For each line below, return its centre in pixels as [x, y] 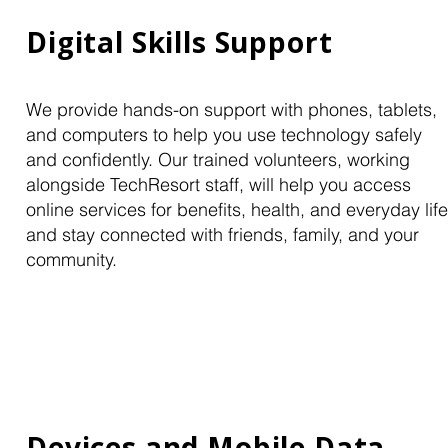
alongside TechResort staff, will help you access [218, 184]
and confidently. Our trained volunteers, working [218, 159]
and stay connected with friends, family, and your [222, 234]
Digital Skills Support [183, 42]
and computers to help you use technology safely [224, 134]
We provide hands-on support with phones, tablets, [231, 109]
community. [74, 259]
